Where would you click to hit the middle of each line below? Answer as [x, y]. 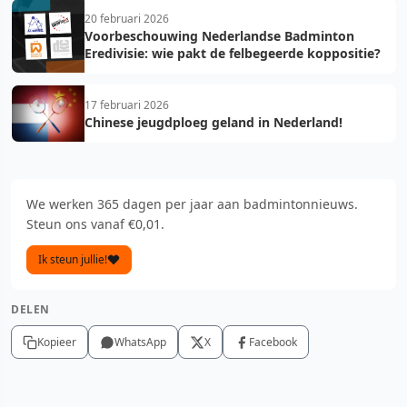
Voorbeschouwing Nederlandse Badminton [219, 36]
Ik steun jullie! [73, 259]
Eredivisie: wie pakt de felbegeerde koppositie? [233, 53]
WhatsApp [140, 342]
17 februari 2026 [127, 105]
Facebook [273, 342]
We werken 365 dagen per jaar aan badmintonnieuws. [192, 204]
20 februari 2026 [127, 19]
